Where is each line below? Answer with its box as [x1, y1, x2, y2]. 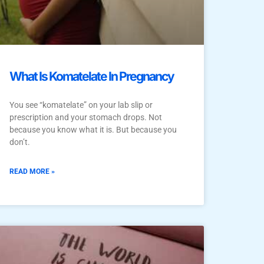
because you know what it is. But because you [9, 125, 177, 135]
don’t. [9, 137, 30, 147]
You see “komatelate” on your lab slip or [9, 100, 153, 110]
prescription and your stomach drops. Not [9, 113, 162, 123]
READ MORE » [9, 167, 55, 176]
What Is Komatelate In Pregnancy [9, 69, 174, 84]
